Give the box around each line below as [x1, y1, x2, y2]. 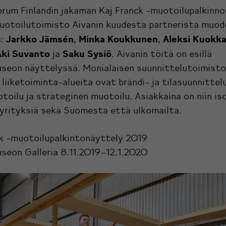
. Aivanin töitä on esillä [111, 48, 212, 60]
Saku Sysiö [63, 47, 111, 59]
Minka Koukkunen [76, 33, 158, 44]
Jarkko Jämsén [6, 33, 74, 44]
